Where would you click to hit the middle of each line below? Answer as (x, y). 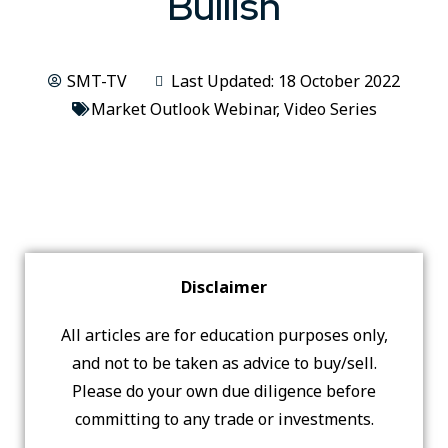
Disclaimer (224, 287)
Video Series (330, 109)
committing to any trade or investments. (224, 419)
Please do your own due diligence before (224, 391)
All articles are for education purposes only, (224, 335)
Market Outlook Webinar (183, 109)
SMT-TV (97, 81)
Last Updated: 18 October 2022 (285, 81)
